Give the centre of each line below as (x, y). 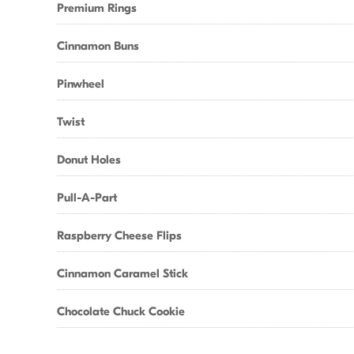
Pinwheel (81, 84)
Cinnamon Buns (98, 46)
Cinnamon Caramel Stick (122, 273)
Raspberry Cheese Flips (119, 235)
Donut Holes (89, 160)
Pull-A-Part (87, 198)
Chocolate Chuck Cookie (121, 311)
